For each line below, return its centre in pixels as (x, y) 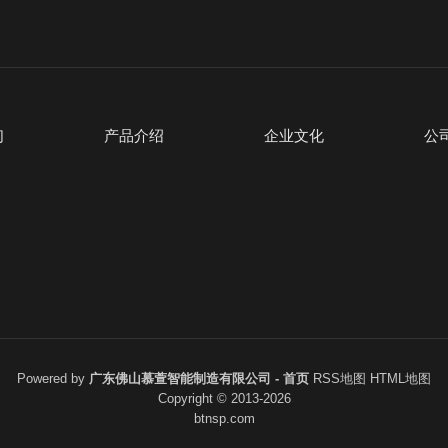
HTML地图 (400, 378)
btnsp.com (224, 418)
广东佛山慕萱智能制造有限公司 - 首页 (199, 378)
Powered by (53, 378)
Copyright (187, 398)
